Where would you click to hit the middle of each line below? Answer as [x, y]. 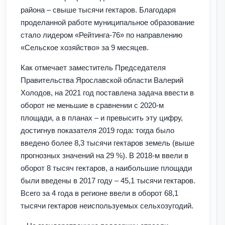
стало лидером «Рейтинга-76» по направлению [101, 35]
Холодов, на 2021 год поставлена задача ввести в [107, 92]
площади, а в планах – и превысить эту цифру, [102, 118]
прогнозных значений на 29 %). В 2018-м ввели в [104, 155]
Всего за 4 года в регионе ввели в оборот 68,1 [99, 193]
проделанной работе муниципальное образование [107, 22]
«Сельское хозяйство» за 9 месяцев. [85, 47]
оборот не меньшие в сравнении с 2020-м [92, 105]
